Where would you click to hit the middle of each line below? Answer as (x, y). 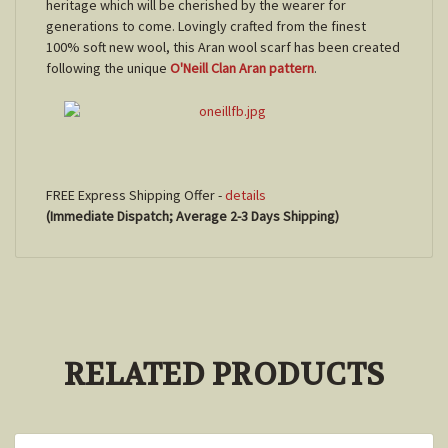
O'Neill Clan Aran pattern (242, 68)
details (245, 195)
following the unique (108, 68)
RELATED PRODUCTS (224, 376)
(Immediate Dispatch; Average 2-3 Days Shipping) (192, 216)
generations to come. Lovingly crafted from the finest (206, 26)
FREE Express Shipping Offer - (135, 195)
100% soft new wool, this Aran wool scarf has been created (223, 47)
